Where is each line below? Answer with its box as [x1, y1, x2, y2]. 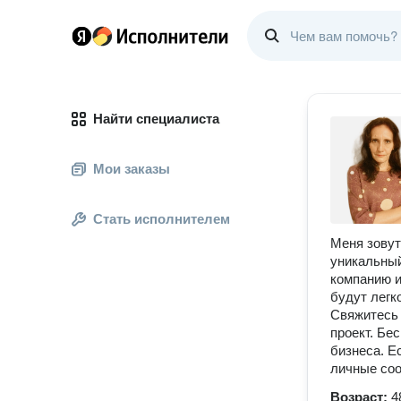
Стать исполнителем [93, 211, 230, 226]
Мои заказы [93, 161, 170, 176]
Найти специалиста [93, 111, 219, 126]
